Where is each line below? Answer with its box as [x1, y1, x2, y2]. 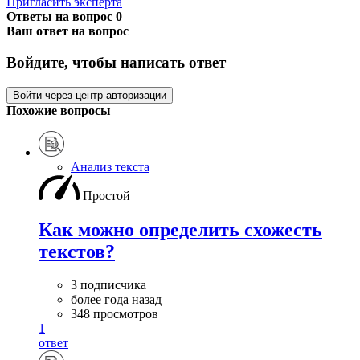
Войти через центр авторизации [13, 88, 166, 101]
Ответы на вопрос [6, 10, 116, 24]
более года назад [71, 292, 162, 307]
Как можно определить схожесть [39, 219, 322, 240]
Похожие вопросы [6, 103, 111, 117]
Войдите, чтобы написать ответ [6, 53, 226, 71]
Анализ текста [71, 159, 149, 174]
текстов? [39, 240, 115, 262]
